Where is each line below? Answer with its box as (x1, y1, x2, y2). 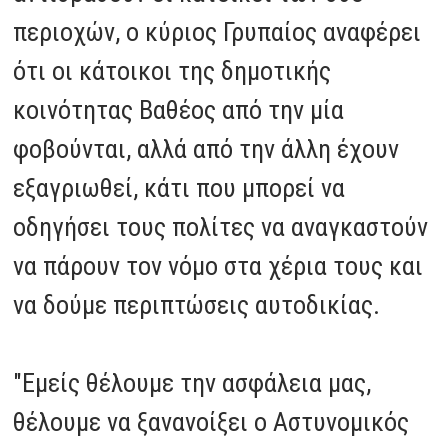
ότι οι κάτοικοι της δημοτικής (13, 55, 332, 86)
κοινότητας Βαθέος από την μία (13, 94, 345, 125)
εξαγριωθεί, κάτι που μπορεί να (13, 172, 346, 203)
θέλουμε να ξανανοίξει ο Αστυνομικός (13, 406, 410, 437)
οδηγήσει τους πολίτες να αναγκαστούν (13, 211, 429, 242)
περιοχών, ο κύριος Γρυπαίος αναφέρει (13, 16, 422, 47)
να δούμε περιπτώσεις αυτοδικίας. (13, 289, 381, 320)
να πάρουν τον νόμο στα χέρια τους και (13, 250, 424, 281)
